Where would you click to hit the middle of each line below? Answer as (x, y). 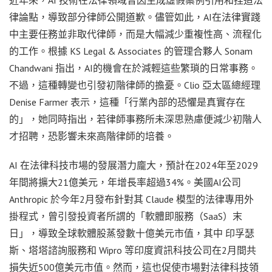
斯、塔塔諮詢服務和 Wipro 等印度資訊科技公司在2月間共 (133, 250)
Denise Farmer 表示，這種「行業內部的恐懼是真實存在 (127, 102)
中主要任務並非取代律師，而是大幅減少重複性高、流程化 (135, 34)
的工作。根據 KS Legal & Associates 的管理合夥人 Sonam (131, 51)
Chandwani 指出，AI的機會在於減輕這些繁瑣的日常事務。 (134, 68)
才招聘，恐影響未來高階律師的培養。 (92, 136)
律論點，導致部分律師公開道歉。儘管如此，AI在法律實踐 (135, 17)
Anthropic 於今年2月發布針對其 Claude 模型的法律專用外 (131, 199)
